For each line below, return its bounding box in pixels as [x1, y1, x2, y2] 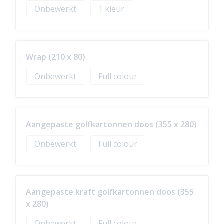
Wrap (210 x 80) [25, 51, 85, 62]
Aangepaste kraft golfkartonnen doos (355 [25, 186, 194, 197]
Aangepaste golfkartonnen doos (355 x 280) [25, 119, 197, 130]
